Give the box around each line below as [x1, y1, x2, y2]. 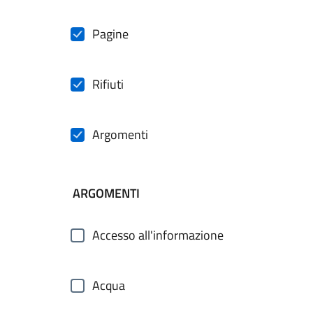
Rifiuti [92, 75, 124, 94]
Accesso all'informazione [92, 226, 224, 245]
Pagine [92, 24, 129, 43]
